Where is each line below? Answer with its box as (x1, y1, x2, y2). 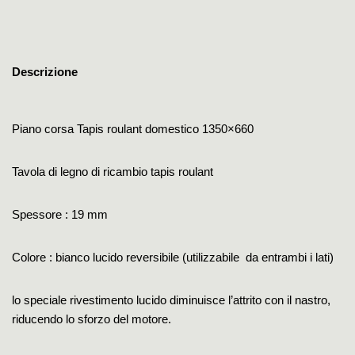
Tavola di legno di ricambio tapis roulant (12, 164, 213, 178)
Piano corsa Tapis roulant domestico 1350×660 (12, 121, 254, 136)
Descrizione (12, 65, 78, 79)
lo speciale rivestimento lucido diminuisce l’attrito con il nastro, (12, 292, 330, 307)
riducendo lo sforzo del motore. (12, 311, 171, 326)
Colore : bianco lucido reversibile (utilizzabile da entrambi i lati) (12, 250, 334, 264)
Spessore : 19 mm (12, 207, 108, 221)
